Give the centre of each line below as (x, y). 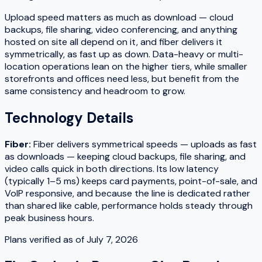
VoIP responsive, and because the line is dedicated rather (127, 194)
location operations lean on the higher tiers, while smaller (126, 66)
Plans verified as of (46, 240)
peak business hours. (49, 218)
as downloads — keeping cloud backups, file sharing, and (125, 157)
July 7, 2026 (112, 240)
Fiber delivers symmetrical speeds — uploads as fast (145, 144)
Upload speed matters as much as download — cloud (119, 17)
